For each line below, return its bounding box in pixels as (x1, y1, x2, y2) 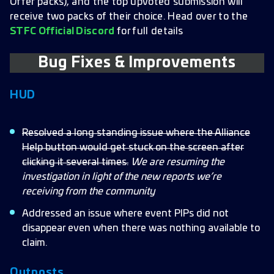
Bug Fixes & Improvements (37, 55, 237, 70)
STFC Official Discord (10, 26, 115, 36)
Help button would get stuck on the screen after (22, 142, 244, 152)
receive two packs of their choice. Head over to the (10, 11, 248, 21)
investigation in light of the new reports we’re (22, 171, 221, 182)
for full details (114, 26, 186, 36)
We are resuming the (131, 157, 224, 167)
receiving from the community (22, 186, 155, 196)
